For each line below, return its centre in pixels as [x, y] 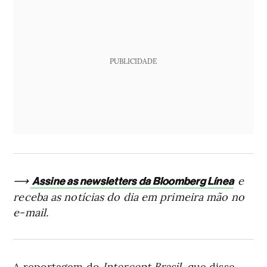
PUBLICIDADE [133, 60]
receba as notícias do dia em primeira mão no [129, 196]
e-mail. [31, 212]
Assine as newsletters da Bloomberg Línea [133, 181]
